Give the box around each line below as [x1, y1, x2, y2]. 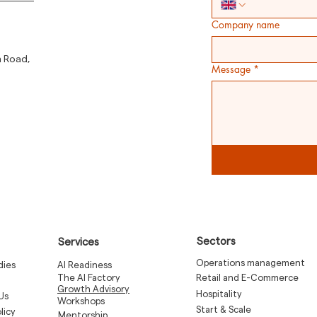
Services [58, 237, 99, 248]
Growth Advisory [57, 284, 129, 294]
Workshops [57, 296, 105, 306]
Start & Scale [196, 305, 251, 314]
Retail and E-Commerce [196, 273, 299, 282]
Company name [212, 18, 279, 31]
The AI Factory [57, 273, 120, 282]
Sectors [197, 236, 236, 247]
